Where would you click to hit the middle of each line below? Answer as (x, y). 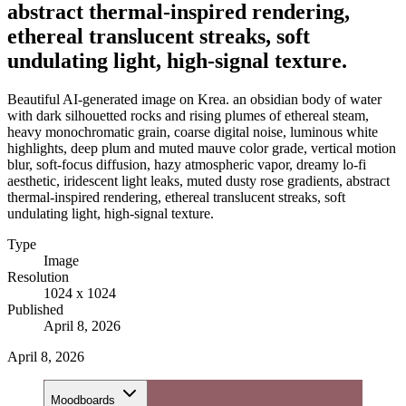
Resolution (38, 276)
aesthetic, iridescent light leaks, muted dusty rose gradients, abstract (198, 180)
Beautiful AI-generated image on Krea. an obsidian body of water (194, 99)
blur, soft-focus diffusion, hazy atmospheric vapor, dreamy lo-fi (187, 164)
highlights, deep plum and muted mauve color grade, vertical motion (202, 148)
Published (35, 309)
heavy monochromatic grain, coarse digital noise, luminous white (193, 131)
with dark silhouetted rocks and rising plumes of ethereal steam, (188, 115)
